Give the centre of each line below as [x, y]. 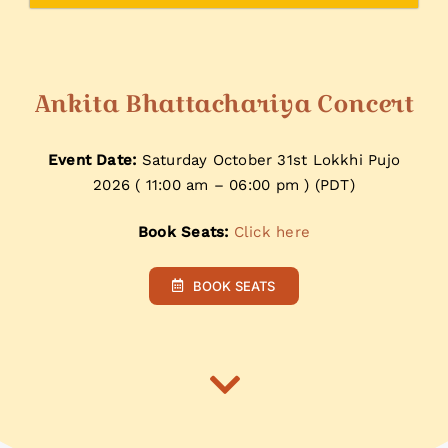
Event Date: [92, 159]
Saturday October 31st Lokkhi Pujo [268, 159]
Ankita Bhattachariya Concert [224, 102]
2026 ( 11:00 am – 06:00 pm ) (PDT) [224, 184]
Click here [271, 231]
